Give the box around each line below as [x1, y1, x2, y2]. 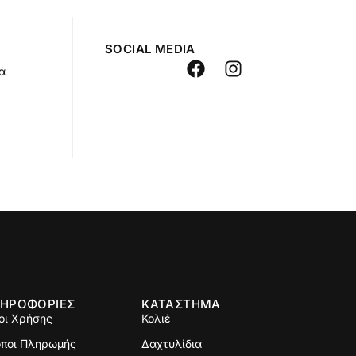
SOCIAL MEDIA [105, 41, 195, 56]
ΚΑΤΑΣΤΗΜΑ [141, 296, 221, 311]
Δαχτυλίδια [141, 336, 203, 350]
